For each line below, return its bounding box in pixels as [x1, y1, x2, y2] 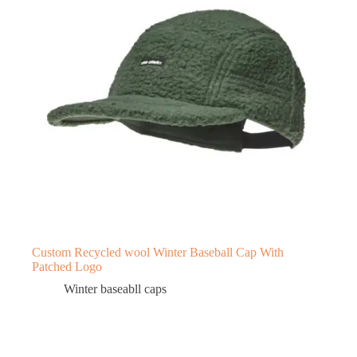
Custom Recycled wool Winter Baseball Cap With [32, 245, 284, 259]
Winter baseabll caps [64, 281, 167, 296]
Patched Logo [32, 259, 102, 273]
